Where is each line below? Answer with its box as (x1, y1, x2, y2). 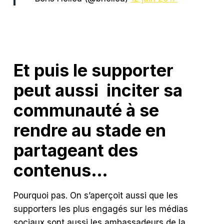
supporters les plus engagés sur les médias (13, 203, 188, 214)
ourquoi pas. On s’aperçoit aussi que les (18, 190, 178, 200)
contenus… (13, 159, 108, 180)
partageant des (13, 139, 138, 160)
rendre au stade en (13, 119, 166, 140)
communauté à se (13, 99, 159, 120)
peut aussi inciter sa (13, 79, 183, 100)
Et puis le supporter (13, 59, 174, 80)
